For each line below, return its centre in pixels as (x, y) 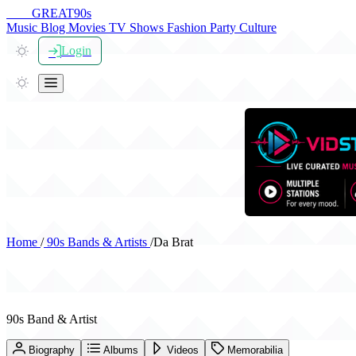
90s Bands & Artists (97, 242)
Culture (258, 27)
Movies (89, 27)
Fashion (188, 27)
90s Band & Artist (52, 319)
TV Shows (138, 27)
